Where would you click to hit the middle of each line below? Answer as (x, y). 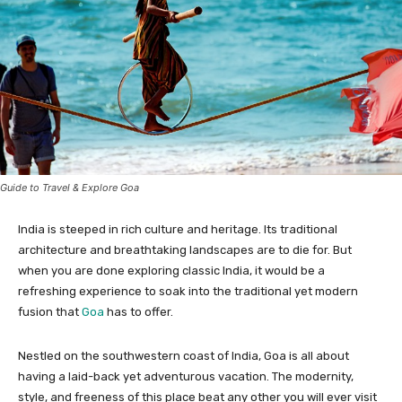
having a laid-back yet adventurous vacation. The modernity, (186, 376)
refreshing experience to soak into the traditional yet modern (188, 291)
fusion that (50, 311)
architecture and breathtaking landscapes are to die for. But (185, 249)
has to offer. (139, 311)
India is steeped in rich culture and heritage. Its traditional (178, 229)
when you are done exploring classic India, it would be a (171, 270)
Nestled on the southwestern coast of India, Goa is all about (184, 355)
